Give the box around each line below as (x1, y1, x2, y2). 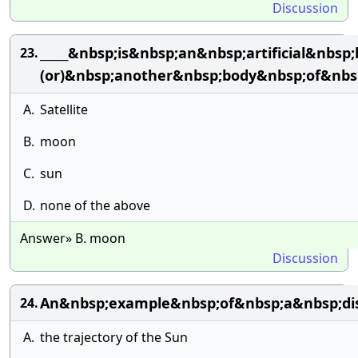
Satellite (40, 101, 88, 118)
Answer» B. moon (20, 229, 125, 247)
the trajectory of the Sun (40, 328, 188, 346)
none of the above (40, 197, 150, 214)
